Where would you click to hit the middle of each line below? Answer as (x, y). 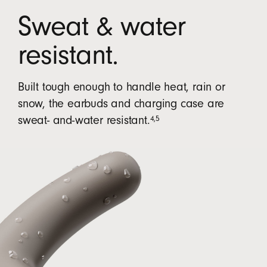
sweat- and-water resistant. (84, 120)
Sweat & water (102, 26)
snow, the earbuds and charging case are (121, 103)
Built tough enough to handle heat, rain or (122, 87)
